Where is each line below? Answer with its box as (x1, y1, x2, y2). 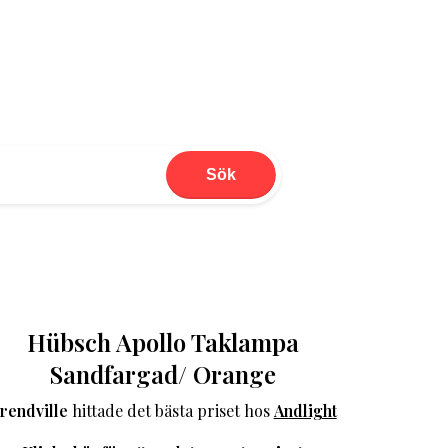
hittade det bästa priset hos (67, 400, 274, 422)
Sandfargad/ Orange (49, 358, 276, 391)
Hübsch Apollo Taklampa (26, 326, 299, 359)
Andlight (273, 400, 337, 422)
